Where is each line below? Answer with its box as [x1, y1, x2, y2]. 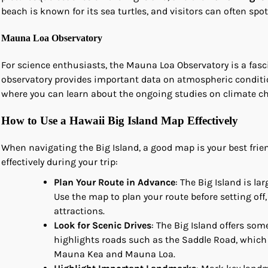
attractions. [54, 205, 105, 217]
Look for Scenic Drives [54, 219, 151, 231]
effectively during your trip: [1, 156, 118, 167]
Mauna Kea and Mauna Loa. [54, 248, 175, 260]
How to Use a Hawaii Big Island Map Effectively [1, 114, 238, 127]
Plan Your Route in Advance [54, 176, 175, 188]
